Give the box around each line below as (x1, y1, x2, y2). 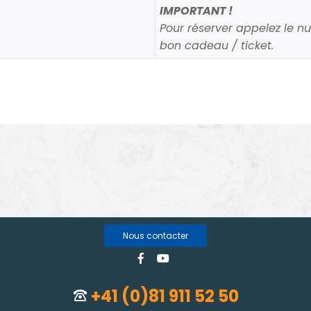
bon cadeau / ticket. (160, 37, 274, 54)
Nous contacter (123, 229, 188, 242)
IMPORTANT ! (160, 3, 233, 19)
